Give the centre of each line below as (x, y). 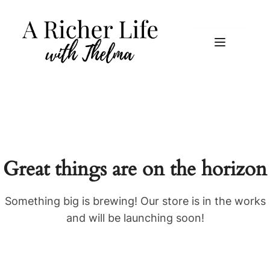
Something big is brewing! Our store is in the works (135, 201)
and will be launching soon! (135, 218)
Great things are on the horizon (135, 169)
